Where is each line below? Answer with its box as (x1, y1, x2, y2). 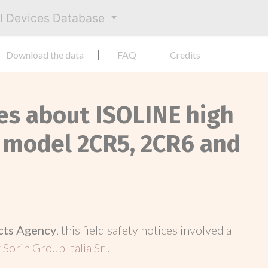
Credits (170, 49, 200, 60)
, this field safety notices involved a (56, 223, 232, 237)
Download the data (6, 49, 84, 60)
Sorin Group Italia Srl (3, 240, 108, 255)
